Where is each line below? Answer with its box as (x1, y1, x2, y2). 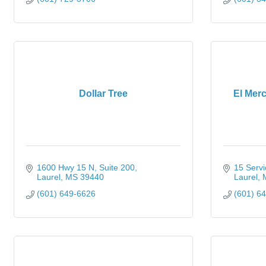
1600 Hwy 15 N (36, 163, 94, 172)
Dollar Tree (79, 88, 128, 99)
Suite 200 (99, 163, 135, 172)
